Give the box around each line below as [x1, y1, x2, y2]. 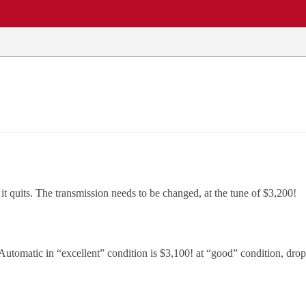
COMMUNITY [122, 8, 182, 19]
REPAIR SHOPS [33, 8, 100, 19]
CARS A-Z [203, 8, 247, 19]
